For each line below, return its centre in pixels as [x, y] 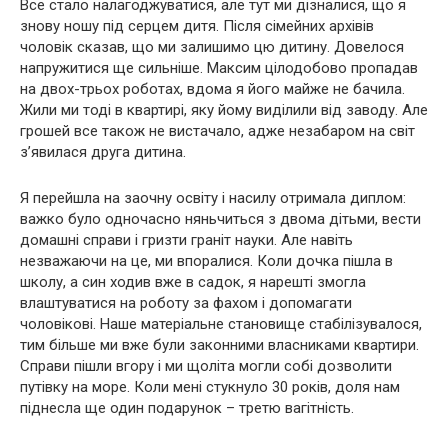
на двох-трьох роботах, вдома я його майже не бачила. [212, 89]
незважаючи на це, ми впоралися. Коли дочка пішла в [206, 261]
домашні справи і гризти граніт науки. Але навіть [186, 240]
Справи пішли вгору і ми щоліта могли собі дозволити [206, 366]
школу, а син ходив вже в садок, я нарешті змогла [193, 282]
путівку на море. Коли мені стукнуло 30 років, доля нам [210, 387]
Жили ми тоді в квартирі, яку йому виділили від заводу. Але [224, 110]
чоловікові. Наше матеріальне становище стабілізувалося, [221, 324]
